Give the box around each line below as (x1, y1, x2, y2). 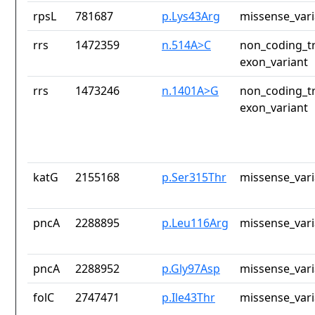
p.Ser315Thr (162, 169, 226, 186)
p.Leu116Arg (162, 215, 229, 231)
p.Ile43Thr (162, 290, 215, 306)
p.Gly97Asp (162, 261, 220, 277)
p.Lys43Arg (162, 8, 220, 25)
